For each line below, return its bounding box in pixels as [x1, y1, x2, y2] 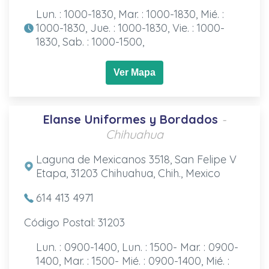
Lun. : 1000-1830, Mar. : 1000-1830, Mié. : [35, 7, 224, 21]
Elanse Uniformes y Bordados [43, 111, 218, 127]
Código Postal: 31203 [23, 215, 125, 229]
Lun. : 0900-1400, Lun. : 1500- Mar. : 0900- [35, 240, 238, 254]
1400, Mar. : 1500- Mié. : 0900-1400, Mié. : [35, 253, 229, 268]
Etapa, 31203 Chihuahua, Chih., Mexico [35, 166, 220, 180]
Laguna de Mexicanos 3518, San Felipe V [35, 152, 237, 166]
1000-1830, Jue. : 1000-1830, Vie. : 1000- [35, 20, 225, 35]
